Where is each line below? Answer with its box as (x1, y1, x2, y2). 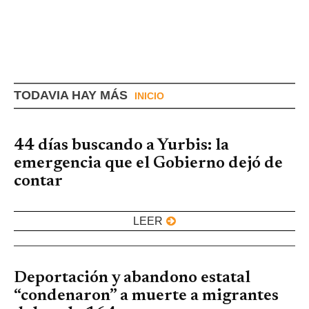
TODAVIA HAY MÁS (14, 88, 128, 102)
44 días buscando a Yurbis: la (14, 137, 229, 154)
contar (14, 172, 63, 190)
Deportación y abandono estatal (14, 269, 250, 286)
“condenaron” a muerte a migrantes (14, 287, 279, 304)
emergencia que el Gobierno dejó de (14, 154, 283, 172)
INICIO (134, 90, 164, 101)
